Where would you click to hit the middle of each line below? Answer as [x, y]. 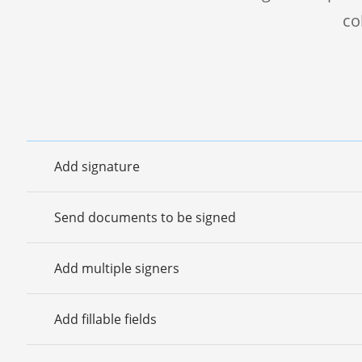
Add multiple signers [117, 268]
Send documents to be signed [145, 217]
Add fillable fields [105, 319]
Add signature [97, 166]
